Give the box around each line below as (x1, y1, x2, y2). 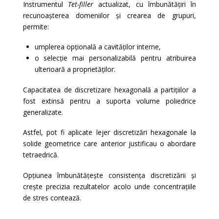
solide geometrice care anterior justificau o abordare (23, 139, 196, 149)
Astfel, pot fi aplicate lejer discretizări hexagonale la (23, 128, 196, 137)
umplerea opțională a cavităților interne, (34, 42, 161, 52)
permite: (23, 22, 49, 32)
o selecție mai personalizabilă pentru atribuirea (34, 53, 196, 63)
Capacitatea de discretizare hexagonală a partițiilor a (23, 85, 196, 94)
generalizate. (23, 107, 64, 117)
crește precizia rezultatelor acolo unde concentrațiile (23, 181, 196, 191)
